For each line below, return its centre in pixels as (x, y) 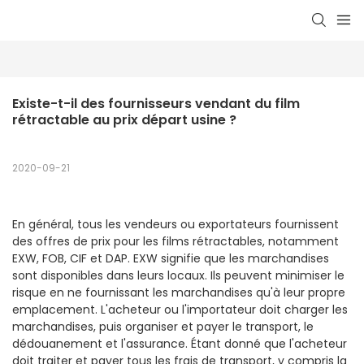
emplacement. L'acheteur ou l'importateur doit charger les (180, 310)
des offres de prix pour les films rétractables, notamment (175, 242)
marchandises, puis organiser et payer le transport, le (163, 327)
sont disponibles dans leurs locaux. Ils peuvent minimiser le (178, 276)
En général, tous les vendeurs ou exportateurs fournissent (175, 225)
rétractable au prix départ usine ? (124, 120)
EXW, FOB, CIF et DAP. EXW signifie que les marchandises (171, 259)
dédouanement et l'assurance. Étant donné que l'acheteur (180, 344)
